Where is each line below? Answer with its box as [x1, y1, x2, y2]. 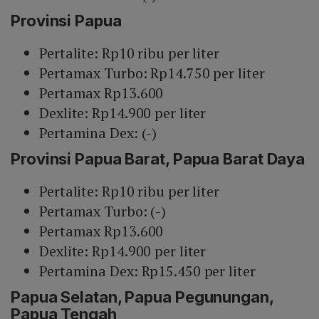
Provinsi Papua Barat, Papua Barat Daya [11, 150, 305, 169]
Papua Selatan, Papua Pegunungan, [11, 288, 273, 307]
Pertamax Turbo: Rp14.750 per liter [39, 63, 265, 83]
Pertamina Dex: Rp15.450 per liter [39, 261, 256, 281]
